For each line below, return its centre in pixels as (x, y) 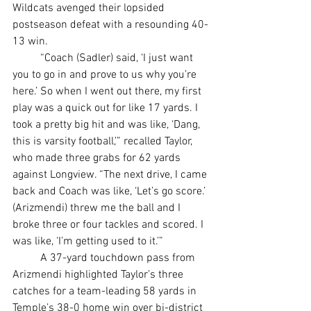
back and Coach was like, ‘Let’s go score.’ (110, 192)
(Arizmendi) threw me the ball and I (98, 209)
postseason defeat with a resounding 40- (110, 25)
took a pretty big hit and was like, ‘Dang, (108, 125)
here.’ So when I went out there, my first (108, 92)
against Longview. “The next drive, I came (111, 175)
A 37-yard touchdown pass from (26, 259)
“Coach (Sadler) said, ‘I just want (26, 59)
